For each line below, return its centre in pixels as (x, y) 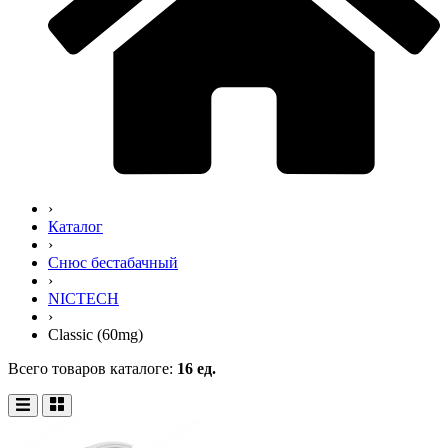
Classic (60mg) (95, 335)
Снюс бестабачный (113, 263)
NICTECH (83, 299)
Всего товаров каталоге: (92, 369)
